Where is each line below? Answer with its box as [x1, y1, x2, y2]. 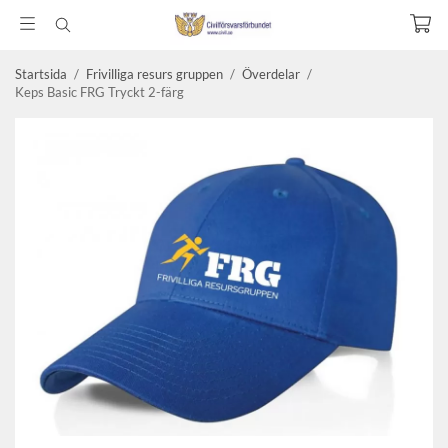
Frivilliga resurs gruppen [86, 66, 223, 82]
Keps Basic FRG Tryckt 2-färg [15, 84, 184, 100]
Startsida [15, 66, 67, 82]
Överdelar [242, 66, 300, 82]
